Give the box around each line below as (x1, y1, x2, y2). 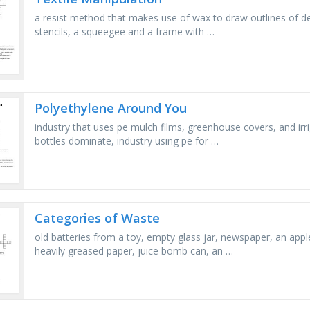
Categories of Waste (35, 209, 161, 226)
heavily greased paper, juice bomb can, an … (35, 244, 234, 257)
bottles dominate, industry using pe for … (35, 134, 219, 148)
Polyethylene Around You (35, 100, 188, 117)
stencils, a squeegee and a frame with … (35, 24, 215, 38)
